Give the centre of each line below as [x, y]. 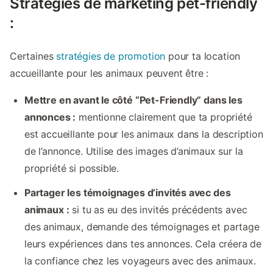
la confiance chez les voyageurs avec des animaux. [140, 261]
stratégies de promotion [111, 56]
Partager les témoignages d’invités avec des [128, 193]
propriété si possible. [72, 168]
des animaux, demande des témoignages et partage [142, 227]
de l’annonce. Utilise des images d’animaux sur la [134, 151]
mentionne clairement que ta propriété [164, 117]
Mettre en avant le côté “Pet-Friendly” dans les [133, 100]
